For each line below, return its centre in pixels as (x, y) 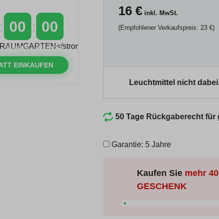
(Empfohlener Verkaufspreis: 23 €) (166, 28)
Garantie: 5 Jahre (140, 144)
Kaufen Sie (161, 173)
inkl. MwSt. (160, 13)
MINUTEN (17, 47)
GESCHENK (162, 186)
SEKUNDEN (50, 47)
